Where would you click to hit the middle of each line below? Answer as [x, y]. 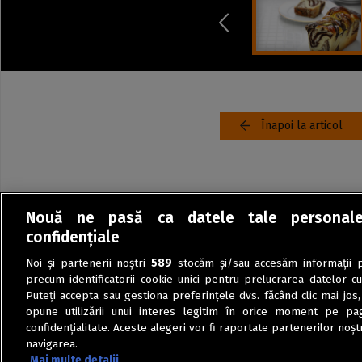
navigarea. [52, 344]
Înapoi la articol [302, 126]
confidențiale [73, 238]
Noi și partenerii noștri [89, 263]
